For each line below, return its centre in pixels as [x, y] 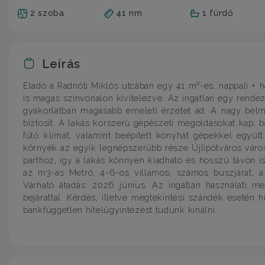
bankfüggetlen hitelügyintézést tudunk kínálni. [120, 210]
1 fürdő [218, 12]
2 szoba [47, 12]
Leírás [59, 64]
